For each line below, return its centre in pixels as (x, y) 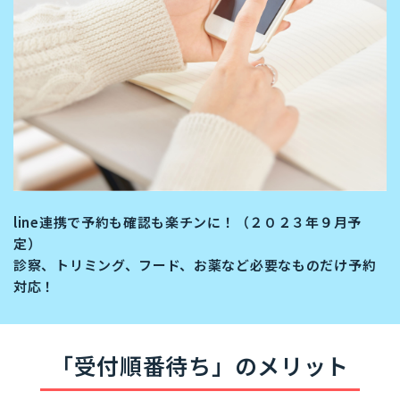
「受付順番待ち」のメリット (200, 366)
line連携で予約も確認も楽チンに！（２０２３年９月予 (187, 222)
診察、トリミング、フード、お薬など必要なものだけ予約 (195, 265)
